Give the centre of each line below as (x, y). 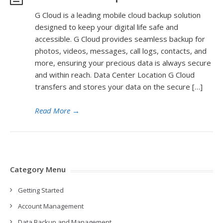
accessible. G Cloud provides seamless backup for (120, 39)
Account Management (51, 206)
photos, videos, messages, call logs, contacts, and (121, 51)
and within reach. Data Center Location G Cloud (115, 75)
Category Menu (38, 169)
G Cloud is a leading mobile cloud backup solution (118, 15)
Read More (53, 111)
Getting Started (41, 190)
